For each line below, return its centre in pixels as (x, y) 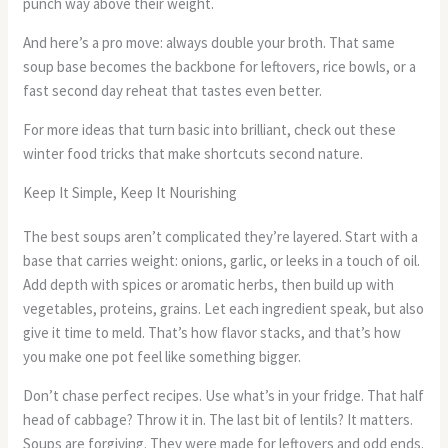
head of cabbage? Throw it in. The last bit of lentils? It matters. (218, 420)
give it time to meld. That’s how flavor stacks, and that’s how (212, 333)
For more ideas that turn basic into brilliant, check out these (210, 130)
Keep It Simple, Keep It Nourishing (130, 193)
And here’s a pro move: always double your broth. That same (209, 43)
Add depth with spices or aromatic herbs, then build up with (209, 285)
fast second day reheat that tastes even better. (173, 91)
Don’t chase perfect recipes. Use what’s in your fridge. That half (224, 396)
